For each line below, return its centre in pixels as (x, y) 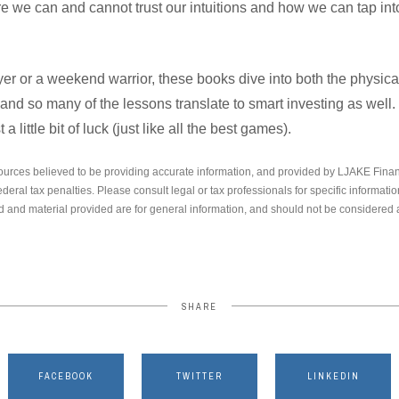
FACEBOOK (66, 376)
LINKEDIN (333, 376)
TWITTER (199, 376)
